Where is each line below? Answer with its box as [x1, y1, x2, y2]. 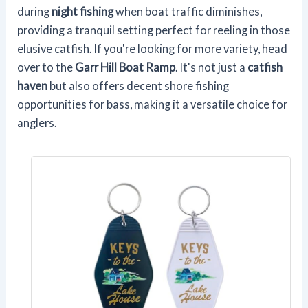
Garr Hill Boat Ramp [75, 60, 176, 74]
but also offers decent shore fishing [47, 78, 230, 92]
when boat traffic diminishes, [113, 4, 263, 18]
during [17, 4, 52, 18]
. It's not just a [175, 60, 248, 74]
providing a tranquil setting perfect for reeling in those [17, 23, 291, 36]
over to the [17, 60, 76, 74]
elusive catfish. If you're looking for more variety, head [17, 41, 288, 55]
